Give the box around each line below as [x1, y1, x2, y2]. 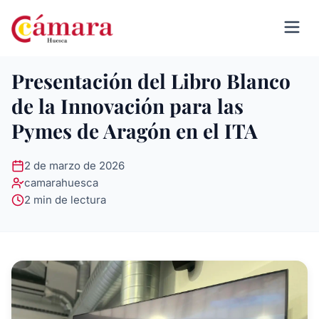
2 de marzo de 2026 [24, 159, 125, 172]
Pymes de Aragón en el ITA [11, 117, 258, 144]
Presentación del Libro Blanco [11, 68, 291, 94]
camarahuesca [24, 176, 98, 189]
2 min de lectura [24, 193, 106, 206]
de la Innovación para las [11, 93, 244, 119]
